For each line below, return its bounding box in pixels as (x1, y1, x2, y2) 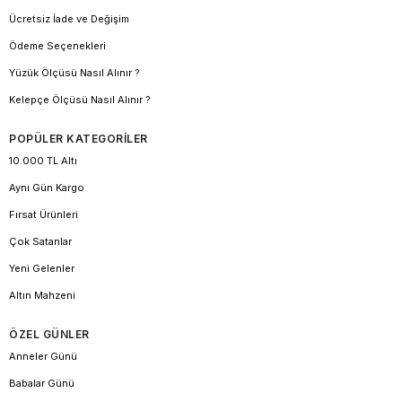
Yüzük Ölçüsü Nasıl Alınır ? (9, 66, 140, 80)
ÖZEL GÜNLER (9, 328, 90, 342)
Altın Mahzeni (9, 289, 75, 302)
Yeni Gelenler (9, 262, 74, 275)
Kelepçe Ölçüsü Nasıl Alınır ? (9, 93, 151, 107)
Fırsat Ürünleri (9, 208, 78, 222)
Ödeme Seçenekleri (9, 39, 106, 53)
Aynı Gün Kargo (9, 181, 84, 195)
